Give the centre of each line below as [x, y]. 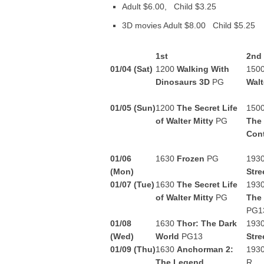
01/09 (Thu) [133, 249]
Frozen [191, 159]
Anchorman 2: [205, 249]
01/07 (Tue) [132, 184]
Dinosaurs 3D [184, 82]
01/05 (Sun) [133, 108]
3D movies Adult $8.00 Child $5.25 [189, 25]
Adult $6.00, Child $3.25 [169, 6]
